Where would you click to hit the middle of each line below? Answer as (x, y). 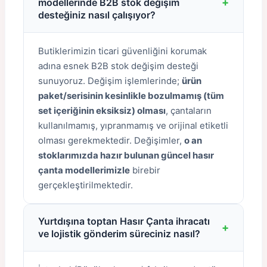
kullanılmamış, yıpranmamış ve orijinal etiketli (133, 125)
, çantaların (189, 110)
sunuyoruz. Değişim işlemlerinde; (110, 80)
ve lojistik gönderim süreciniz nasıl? (119, 233)
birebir (145, 170)
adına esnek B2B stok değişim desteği (118, 66)
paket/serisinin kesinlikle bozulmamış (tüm (131, 95)
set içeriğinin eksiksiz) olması (102, 110)
